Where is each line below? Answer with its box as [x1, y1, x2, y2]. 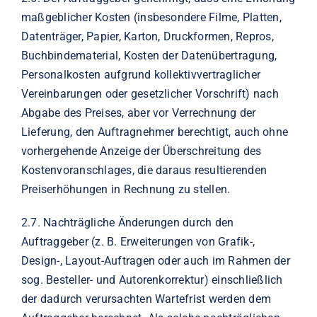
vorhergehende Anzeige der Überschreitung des [21, 144, 262, 158]
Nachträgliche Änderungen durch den [43, 215, 234, 229]
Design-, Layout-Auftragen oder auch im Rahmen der [21, 253, 290, 267]
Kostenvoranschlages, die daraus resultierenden [21, 163, 267, 177]
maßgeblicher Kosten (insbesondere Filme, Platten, [21, 10, 282, 24]
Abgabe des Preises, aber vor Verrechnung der [21, 105, 256, 120]
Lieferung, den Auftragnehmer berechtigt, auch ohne [21, 125, 288, 139]
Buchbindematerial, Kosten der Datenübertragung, [21, 48, 277, 62]
